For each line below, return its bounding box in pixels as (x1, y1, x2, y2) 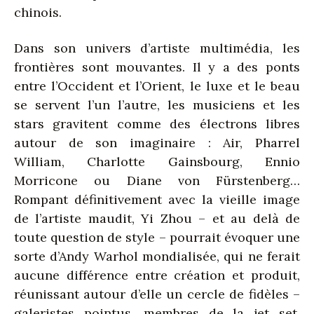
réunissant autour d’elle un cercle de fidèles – (14, 285, 300, 302)
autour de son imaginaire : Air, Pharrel (14, 134, 300, 151)
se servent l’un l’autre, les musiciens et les (14, 96, 300, 113)
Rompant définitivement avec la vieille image (14, 191, 300, 207)
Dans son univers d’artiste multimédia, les (14, 39, 300, 56)
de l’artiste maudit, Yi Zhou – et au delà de (14, 210, 300, 226)
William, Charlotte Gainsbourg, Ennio (14, 153, 300, 170)
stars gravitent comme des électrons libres (14, 115, 300, 132)
